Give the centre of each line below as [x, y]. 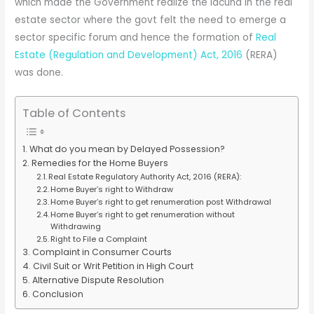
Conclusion [57, 294]
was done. [39, 72]
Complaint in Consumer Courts [102, 252]
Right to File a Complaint [98, 239]
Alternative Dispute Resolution [98, 280]
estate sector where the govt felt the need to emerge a [151, 20]
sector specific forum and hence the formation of [136, 37]
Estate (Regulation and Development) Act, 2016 [130, 55]
